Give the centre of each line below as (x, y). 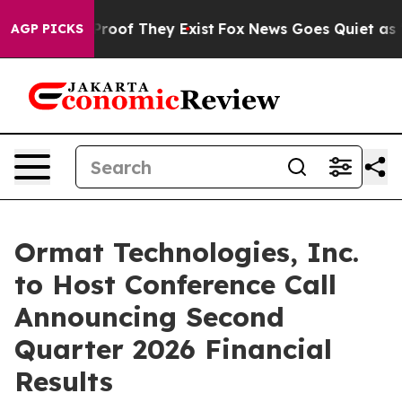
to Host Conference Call (175, 284)
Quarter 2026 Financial (173, 349)
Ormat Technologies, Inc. (187, 252)
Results (64, 381)
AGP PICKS (47, 29)
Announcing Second (149, 317)
